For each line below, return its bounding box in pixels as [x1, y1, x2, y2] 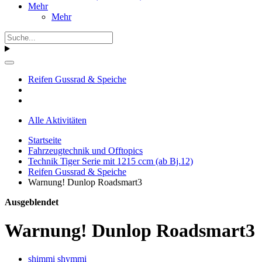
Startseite [28, 135, 61, 145]
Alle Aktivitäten [28, 115, 87, 125]
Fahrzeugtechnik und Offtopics [28, 145, 143, 156]
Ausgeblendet [5, 196, 58, 207]
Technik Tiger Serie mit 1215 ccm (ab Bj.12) [28, 156, 193, 166]
